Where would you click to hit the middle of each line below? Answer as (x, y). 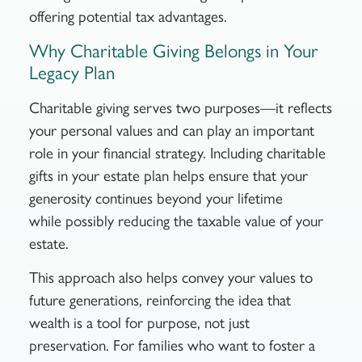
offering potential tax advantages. (130, 17)
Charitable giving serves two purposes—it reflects (180, 107)
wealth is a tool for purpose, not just (139, 323)
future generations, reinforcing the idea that (160, 301)
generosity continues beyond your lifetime (156, 198)
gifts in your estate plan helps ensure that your (168, 175)
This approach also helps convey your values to (170, 278)
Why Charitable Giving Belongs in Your (173, 51)
